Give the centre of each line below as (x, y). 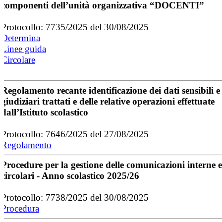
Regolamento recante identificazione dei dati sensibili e (111, 90)
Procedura (20, 208)
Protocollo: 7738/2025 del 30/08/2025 (75, 197)
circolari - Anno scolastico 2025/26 (70, 175)
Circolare (18, 59)
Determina (21, 38)
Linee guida (24, 49)
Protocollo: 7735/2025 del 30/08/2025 (75, 27)
